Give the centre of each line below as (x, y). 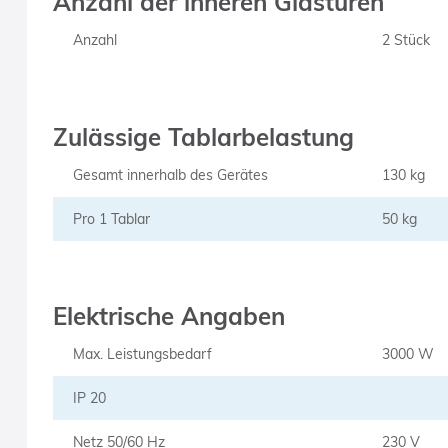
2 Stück (405, 40)
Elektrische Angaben (168, 316)
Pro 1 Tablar (111, 219)
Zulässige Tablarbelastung (203, 137)
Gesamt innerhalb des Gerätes (170, 175)
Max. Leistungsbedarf (142, 354)
